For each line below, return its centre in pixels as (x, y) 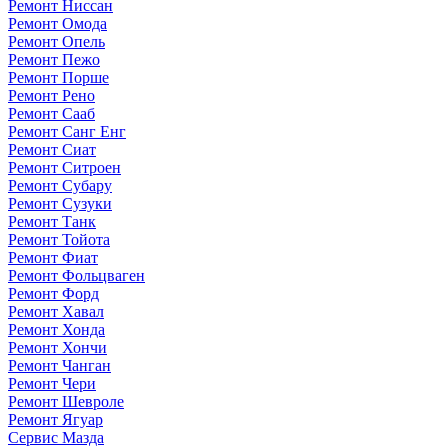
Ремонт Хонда (56, 329)
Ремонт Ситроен (64, 167)
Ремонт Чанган (59, 365)
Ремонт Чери (52, 383)
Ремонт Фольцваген (76, 275)
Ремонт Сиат (52, 149)
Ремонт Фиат (53, 257)
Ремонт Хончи (57, 347)
